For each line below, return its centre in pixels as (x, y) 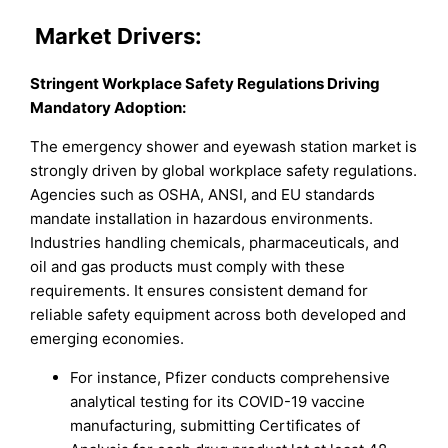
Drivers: (157, 36)
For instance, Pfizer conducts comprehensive (230, 378)
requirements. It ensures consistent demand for (199, 291)
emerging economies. (107, 339)
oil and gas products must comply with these (188, 267)
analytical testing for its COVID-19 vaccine (218, 402)
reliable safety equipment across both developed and (218, 315)
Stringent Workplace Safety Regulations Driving (205, 84)
